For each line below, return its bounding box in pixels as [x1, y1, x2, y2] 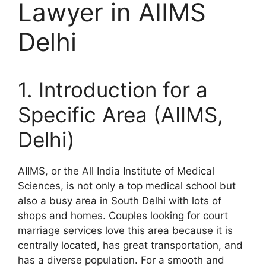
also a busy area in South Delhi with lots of [18, 195, 221, 207]
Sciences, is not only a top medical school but [18, 180, 236, 192]
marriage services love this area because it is [18, 224, 233, 236]
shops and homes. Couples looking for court [18, 210, 228, 221]
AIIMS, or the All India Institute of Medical [18, 165, 214, 177]
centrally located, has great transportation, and [18, 239, 243, 251]
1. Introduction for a [18, 77, 208, 102]
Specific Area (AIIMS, [18, 102, 223, 127]
